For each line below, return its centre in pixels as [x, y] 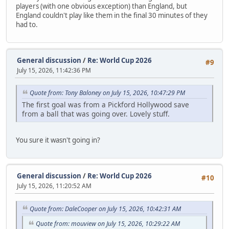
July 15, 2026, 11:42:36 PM [54, 71]
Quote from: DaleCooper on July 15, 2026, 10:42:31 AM [105, 209]
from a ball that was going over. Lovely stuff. [96, 114]
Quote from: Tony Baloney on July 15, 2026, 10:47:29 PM [107, 93]
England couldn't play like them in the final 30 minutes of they [112, 15]
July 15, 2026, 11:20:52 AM [54, 186]
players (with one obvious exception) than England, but [101, 6]
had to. [27, 24]
